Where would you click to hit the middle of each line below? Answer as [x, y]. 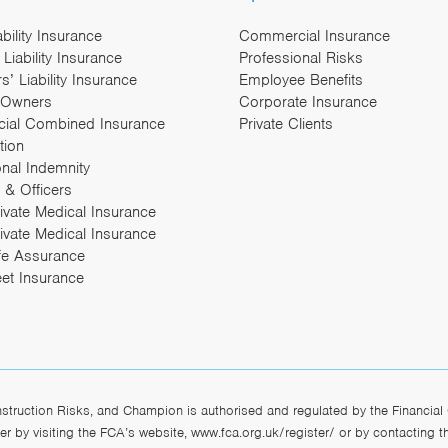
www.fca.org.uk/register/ [263, 432]
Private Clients [286, 123]
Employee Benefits [301, 79]
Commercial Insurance [314, 35]
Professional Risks [301, 57]
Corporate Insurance [308, 101]
